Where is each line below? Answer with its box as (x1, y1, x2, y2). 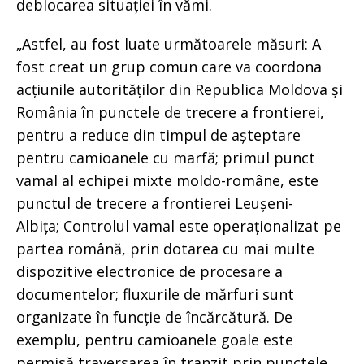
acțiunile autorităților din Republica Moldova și (16, 79, 343, 99)
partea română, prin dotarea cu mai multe (16, 238, 314, 258)
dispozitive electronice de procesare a (16, 261, 283, 281)
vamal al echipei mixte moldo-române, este (16, 170, 318, 190)
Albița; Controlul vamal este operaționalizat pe (16, 215, 341, 236)
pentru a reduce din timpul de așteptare (16, 124, 301, 145)
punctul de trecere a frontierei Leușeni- (16, 193, 293, 213)
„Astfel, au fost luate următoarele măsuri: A (16, 33, 321, 54)
